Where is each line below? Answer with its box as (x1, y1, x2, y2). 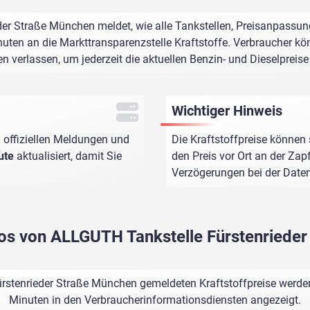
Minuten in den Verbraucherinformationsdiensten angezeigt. (8, 293, 301, 307)
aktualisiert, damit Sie (14, 149, 122, 163)
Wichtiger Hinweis (171, 102, 282, 120)
